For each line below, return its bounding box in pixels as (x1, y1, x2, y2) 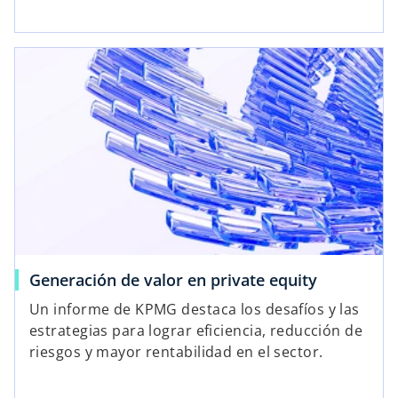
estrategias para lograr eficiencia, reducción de (29, 320, 363, 340)
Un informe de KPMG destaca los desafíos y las (29, 298, 360, 319)
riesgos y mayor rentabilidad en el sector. (29, 341, 323, 362)
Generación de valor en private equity (29, 268, 317, 291)
